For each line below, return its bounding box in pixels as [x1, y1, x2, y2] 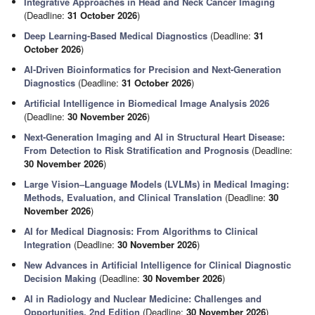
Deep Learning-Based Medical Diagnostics [24, 29, 208, 42]
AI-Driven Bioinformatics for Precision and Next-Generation [24, 63, 282, 76]
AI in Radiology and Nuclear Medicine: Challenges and [24, 292, 262, 305]
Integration [24, 238, 72, 251]
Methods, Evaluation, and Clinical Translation [24, 191, 223, 204]
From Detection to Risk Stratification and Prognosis [24, 143, 250, 157]
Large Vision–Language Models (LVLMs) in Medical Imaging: [24, 177, 290, 191]
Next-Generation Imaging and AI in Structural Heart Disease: [24, 130, 285, 143]
